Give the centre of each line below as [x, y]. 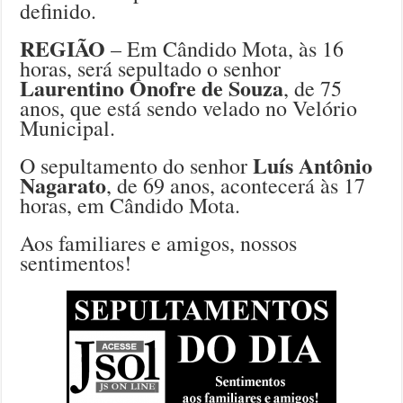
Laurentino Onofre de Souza [152, 87]
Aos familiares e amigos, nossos [159, 242]
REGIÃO [63, 48]
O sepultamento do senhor [137, 165]
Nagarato [63, 184]
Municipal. [68, 127]
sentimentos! [76, 262]
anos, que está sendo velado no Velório [189, 107]
